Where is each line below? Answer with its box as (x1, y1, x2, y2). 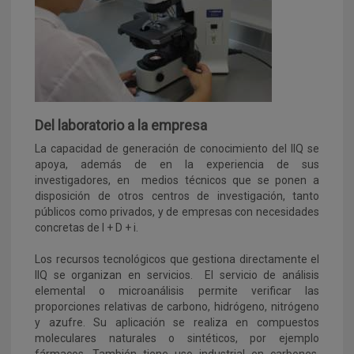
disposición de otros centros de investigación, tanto (35, 190, 319, 203)
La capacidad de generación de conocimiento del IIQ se (35, 142, 319, 156)
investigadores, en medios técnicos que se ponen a (35, 174, 319, 187)
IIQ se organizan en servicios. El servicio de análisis (35, 269, 319, 282)
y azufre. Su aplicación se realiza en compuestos (35, 316, 319, 330)
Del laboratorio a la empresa (35, 117, 207, 134)
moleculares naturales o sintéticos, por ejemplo (35, 332, 319, 345)
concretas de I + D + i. (35, 221, 138, 235)
